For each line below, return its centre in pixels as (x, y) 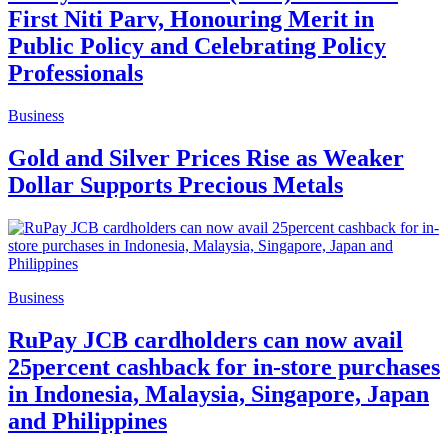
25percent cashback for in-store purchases (224, 366)
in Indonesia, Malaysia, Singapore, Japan (218, 393)
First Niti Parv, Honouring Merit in (191, 19)
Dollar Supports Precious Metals (175, 184)
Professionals (75, 73)
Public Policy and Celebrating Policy (197, 46)
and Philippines (87, 420)
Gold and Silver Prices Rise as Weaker (206, 157)
